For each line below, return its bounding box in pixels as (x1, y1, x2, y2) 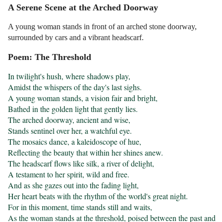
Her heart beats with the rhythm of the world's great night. (8, 191, 188, 202)
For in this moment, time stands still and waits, (8, 202, 153, 213)
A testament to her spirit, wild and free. (8, 169, 130, 180)
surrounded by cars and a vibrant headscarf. (8, 33, 144, 42)
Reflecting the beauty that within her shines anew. (8, 147, 164, 158)
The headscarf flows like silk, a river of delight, (8, 158, 155, 169)
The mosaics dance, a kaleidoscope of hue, (8, 136, 142, 147)
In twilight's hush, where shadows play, (8, 71, 131, 82)
